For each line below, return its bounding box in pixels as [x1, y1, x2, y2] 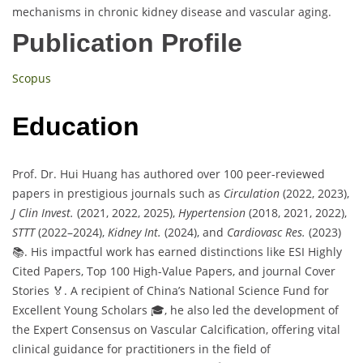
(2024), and [161, 224, 227, 241]
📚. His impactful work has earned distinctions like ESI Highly [12, 244, 342, 260]
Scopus [12, 70, 51, 87]
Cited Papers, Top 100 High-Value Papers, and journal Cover [12, 263, 335, 280]
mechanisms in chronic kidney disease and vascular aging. [12, 4, 331, 20]
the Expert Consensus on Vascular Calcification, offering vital [12, 322, 340, 338]
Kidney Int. [108, 224, 161, 241]
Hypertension [178, 205, 246, 221]
